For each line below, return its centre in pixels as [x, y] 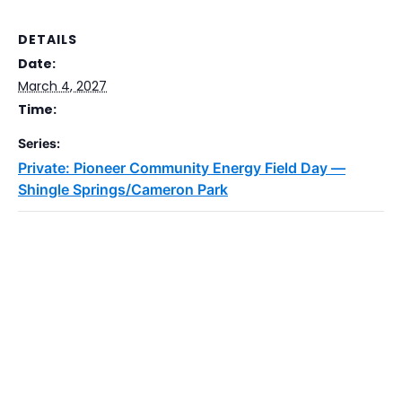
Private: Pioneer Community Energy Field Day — [182, 167]
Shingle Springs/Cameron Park [123, 189]
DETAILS [48, 39]
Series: [39, 143]
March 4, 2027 [62, 86]
